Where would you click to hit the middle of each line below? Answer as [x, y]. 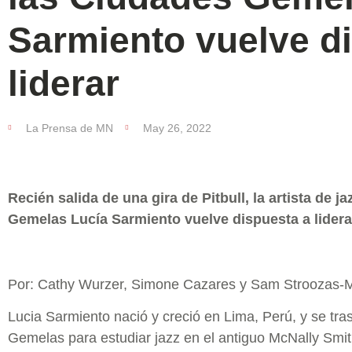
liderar [64, 83]
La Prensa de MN [70, 128]
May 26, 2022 [177, 128]
